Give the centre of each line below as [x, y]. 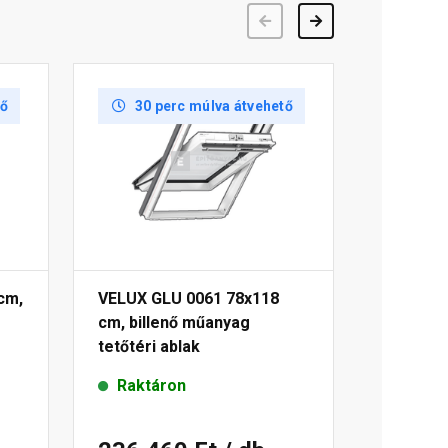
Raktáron [151, 386]
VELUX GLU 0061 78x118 [188, 299]
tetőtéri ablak [149, 347]
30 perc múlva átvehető [213, 106]
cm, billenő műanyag [174, 323]
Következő [358, 20]
